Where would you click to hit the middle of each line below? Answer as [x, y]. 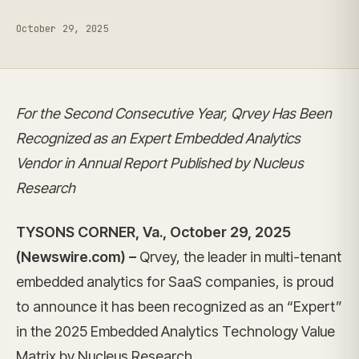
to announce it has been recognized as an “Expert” [179, 307]
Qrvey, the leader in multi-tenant [240, 257]
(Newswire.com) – [78, 257]
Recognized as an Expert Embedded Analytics [158, 138]
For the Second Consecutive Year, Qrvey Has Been [174, 113]
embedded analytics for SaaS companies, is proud [175, 282]
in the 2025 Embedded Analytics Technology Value [175, 331]
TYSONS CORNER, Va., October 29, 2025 [153, 232]
